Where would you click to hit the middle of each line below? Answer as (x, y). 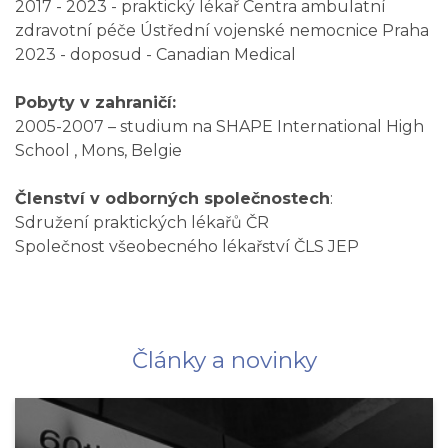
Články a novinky (224, 360)
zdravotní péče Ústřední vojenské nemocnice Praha (222, 30)
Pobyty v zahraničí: (95, 102)
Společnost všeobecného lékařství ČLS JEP (187, 246)
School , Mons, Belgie (98, 150)
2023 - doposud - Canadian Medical (155, 54)
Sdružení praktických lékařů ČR (142, 222)
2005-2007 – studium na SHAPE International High (219, 126)
